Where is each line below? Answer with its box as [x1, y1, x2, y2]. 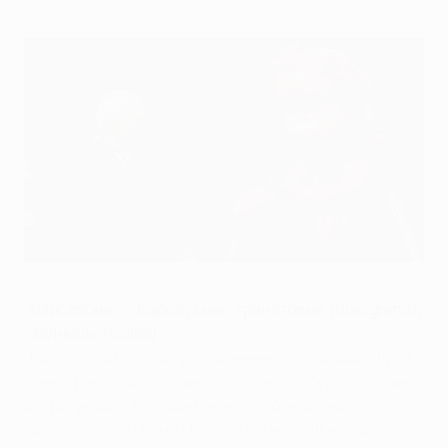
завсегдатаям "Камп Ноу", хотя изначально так [24, 417, 374, 440]
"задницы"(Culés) [24, 321, 158, 344]
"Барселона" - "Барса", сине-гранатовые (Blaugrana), [24, 297, 422, 320]
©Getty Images [24, 280, 106, 298]
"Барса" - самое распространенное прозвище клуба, [24, 345, 415, 368]
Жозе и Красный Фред [24, 263, 166, 283]
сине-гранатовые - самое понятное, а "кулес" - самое [24, 369, 424, 392]
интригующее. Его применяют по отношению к [24, 393, 369, 416]
